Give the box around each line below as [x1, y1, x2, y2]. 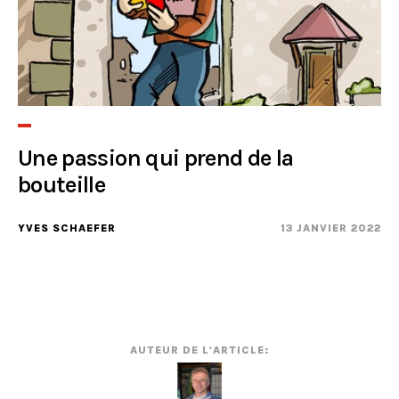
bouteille [18, 171, 106, 199]
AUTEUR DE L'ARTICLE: [130, 344, 269, 356]
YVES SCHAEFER [18, 222, 116, 234]
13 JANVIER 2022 [281, 222, 381, 234]
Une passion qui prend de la [18, 144, 294, 172]
